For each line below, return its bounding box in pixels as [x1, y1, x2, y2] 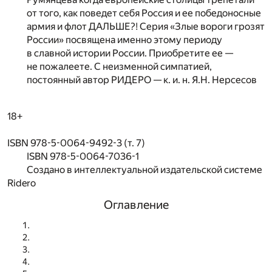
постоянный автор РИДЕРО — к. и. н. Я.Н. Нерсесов [27, 73, 257, 86]
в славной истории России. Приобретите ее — [27, 47, 233, 59]
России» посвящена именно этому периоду [27, 33, 222, 46]
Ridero [7, 177, 36, 189]
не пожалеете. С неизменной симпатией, [27, 60, 212, 72]
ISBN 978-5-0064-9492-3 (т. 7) [7, 137, 145, 149]
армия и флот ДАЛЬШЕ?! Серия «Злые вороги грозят [27, 20, 265, 32]
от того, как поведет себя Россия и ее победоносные [27, 7, 261, 19]
